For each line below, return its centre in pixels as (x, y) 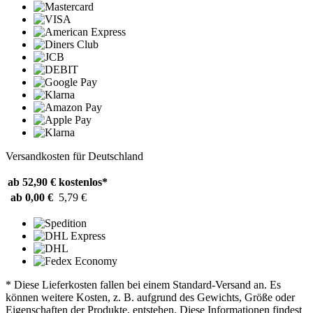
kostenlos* (83, 182)
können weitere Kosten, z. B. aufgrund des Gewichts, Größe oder (150, 298)
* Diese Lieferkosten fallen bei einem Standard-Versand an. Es (143, 285)
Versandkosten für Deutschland (74, 156)
